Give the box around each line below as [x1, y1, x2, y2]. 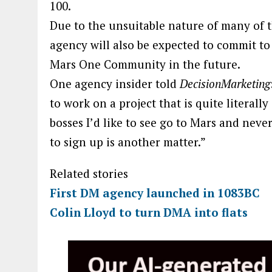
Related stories [50, 166, 128, 181]
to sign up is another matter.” [50, 134, 206, 149]
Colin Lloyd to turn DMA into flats [50, 205, 248, 220]
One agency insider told [50, 76, 180, 91]
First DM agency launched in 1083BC [50, 185, 260, 200]
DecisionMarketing [180, 76, 270, 91]
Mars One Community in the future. [50, 56, 240, 72]
